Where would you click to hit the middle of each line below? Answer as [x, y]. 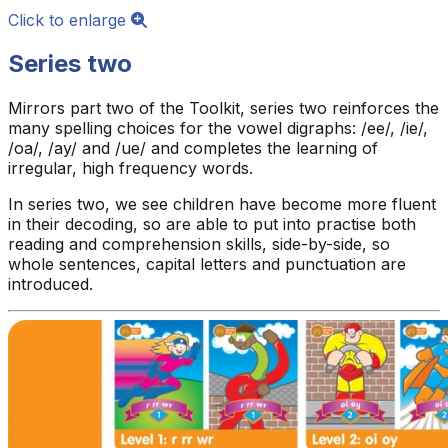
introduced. [50, 283]
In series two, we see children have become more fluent [222, 203]
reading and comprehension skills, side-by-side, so [199, 243]
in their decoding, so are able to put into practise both [212, 223]
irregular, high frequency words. [130, 167]
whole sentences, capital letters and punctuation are [207, 263]
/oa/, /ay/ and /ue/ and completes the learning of [193, 147]
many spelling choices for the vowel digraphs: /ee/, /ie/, [218, 127]
